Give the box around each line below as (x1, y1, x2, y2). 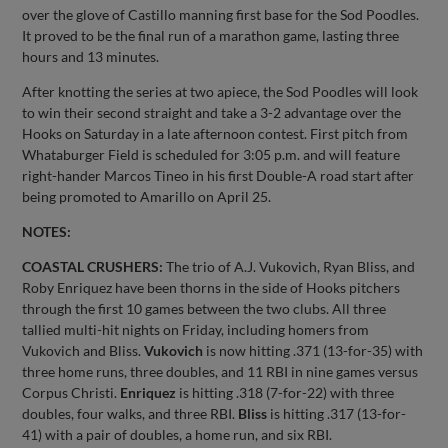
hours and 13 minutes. (22, 47, 160, 65)
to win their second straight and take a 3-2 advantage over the (22, 103, 402, 121)
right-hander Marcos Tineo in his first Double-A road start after (22, 166, 415, 184)
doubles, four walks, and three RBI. (22, 404, 239, 422)
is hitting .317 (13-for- (267, 404, 407, 422)
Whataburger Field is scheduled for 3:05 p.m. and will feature (22, 145, 401, 163)
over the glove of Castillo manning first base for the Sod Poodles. (22, 5, 420, 23)
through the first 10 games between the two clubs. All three (22, 299, 387, 317)
